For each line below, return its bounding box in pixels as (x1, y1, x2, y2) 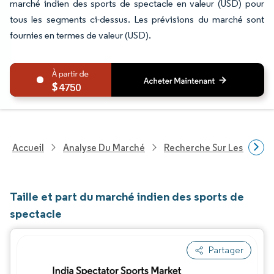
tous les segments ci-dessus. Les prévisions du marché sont (10, 13, 264, 25)
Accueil (12, 141, 44, 154)
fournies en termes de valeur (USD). (10, 29, 151, 41)
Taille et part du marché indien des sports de (10, 189, 244, 204)
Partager (209, 244, 243, 256)
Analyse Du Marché (63, 141, 145, 154)
